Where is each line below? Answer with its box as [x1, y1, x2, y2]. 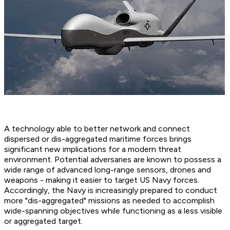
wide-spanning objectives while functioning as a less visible [4, 206, 222, 216]
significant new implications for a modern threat [4, 144, 181, 155]
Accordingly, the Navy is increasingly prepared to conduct [4, 185, 217, 196]
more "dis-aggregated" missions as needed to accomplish [4, 196, 215, 206]
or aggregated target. [4, 216, 83, 226]
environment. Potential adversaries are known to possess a [4, 155, 221, 165]
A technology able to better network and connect [4, 124, 190, 134]
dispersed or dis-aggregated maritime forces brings [4, 134, 191, 144]
